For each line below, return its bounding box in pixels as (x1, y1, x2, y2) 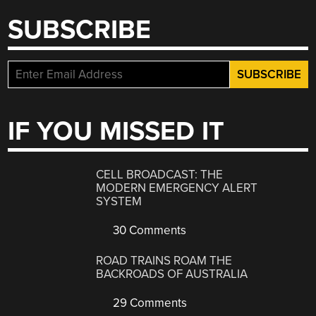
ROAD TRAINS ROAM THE (96, 253, 233, 268)
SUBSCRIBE (8, 14, 152, 47)
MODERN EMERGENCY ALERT (96, 181, 258, 196)
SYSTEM (96, 194, 142, 209)
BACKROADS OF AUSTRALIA (96, 266, 248, 281)
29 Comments (110, 295, 188, 310)
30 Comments (110, 223, 187, 238)
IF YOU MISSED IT (8, 115, 225, 147)
